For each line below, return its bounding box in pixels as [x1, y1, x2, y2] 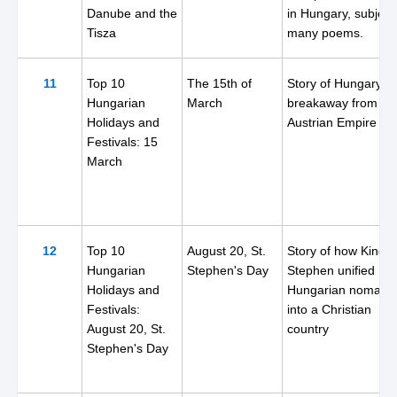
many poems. [287, 26, 363, 40]
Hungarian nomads [287, 283, 394, 297]
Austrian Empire [287, 115, 377, 129]
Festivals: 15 [87, 135, 158, 149]
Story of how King [287, 244, 385, 258]
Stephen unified [287, 263, 375, 277]
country [287, 322, 329, 336]
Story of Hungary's [287, 76, 391, 90]
